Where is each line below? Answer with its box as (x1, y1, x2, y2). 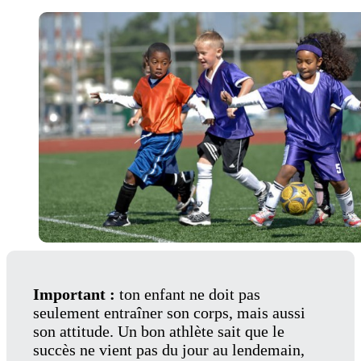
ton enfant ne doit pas (118, 284, 260, 303)
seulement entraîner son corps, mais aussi (32, 303, 305, 322)
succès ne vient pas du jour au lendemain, (32, 340, 305, 359)
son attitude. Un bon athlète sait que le (32, 322, 284, 340)
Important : (32, 284, 119, 303)
